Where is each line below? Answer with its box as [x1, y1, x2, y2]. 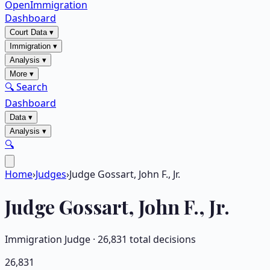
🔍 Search [5, 80, 48, 93]
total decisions [127, 232, 196, 246]
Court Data [10, 28, 47, 37]
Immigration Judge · [5, 232, 98, 246]
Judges [36, 168, 66, 181]
